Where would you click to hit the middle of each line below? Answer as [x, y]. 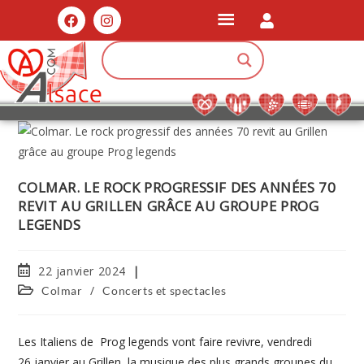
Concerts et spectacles [165, 290]
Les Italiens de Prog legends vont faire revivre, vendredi [165, 342]
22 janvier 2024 [82, 271]
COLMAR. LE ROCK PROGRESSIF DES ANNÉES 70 [177, 187]
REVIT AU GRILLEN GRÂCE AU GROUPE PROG [169, 206]
